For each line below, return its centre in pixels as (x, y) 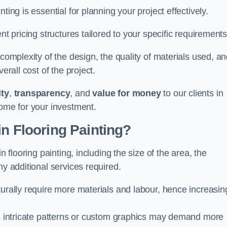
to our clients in (192, 93)
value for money (127, 93)
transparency (42, 93)
